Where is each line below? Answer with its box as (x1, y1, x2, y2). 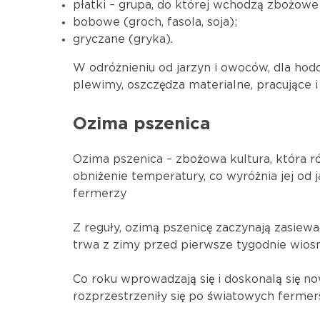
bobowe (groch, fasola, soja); (73, 16, 237, 28)
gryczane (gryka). (73, 34, 173, 45)
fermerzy (73, 188, 126, 199)
